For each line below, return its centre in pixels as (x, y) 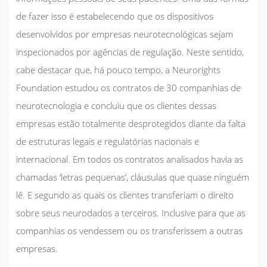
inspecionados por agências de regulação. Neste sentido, (130, 52)
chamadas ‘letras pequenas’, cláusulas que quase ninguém (133, 177)
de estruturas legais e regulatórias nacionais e (108, 141)
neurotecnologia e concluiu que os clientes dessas (116, 105)
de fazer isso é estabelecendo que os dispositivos (115, 16)
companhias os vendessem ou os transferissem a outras (129, 230)
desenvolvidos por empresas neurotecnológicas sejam (125, 34)
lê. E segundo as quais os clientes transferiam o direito (125, 195)
